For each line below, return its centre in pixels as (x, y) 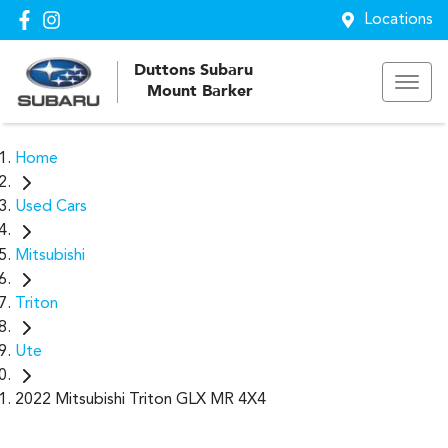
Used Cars (51, 207)
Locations (398, 20)
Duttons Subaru (193, 70)
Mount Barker (200, 91)
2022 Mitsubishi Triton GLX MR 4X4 (140, 400)
